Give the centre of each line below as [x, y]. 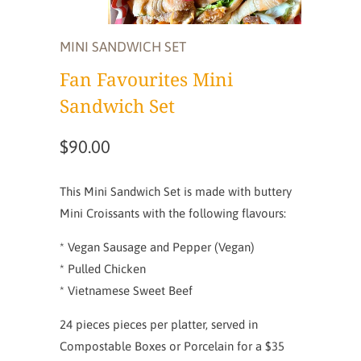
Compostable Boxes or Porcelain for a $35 [172, 346]
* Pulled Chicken [103, 268]
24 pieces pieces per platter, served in [159, 324]
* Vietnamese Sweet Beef [126, 290]
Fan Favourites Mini [146, 79]
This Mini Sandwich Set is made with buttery [176, 191]
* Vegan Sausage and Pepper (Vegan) [157, 247]
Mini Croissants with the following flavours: [173, 213]
